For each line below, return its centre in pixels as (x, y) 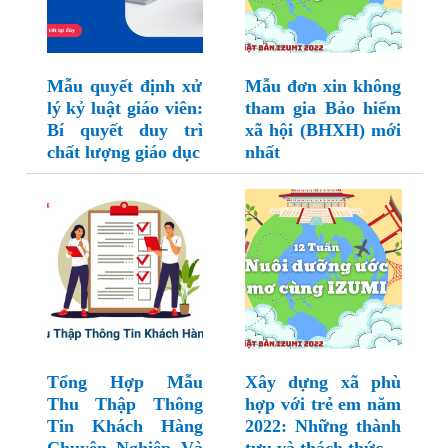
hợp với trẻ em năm (323, 404)
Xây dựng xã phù (323, 382)
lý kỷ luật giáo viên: (124, 108)
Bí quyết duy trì (124, 130)
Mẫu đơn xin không (323, 86)
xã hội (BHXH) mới (323, 130)
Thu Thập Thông (124, 404)
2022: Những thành (323, 426)
